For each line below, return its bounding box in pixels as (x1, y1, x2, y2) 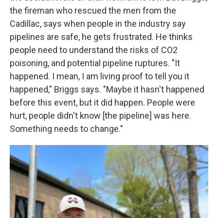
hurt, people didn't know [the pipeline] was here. (10, 110, 191, 121)
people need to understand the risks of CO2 (10, 44, 178, 55)
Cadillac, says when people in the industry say (10, 18, 186, 29)
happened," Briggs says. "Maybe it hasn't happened (10, 84, 204, 94)
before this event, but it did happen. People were (10, 97, 195, 108)
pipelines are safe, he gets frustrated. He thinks (10, 31, 193, 42)
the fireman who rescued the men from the (10, 5, 176, 16)
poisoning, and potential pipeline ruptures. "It (10, 57, 180, 68)
